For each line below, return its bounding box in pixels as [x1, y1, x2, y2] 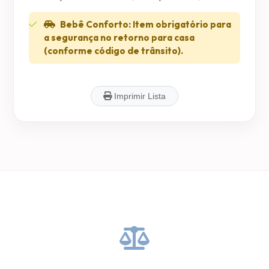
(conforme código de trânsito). [44, 45, 184, 56]
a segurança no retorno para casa [44, 32, 195, 43]
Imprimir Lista [112, 91, 166, 101]
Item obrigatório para [131, 19, 232, 30]
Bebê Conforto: [60, 19, 131, 30]
